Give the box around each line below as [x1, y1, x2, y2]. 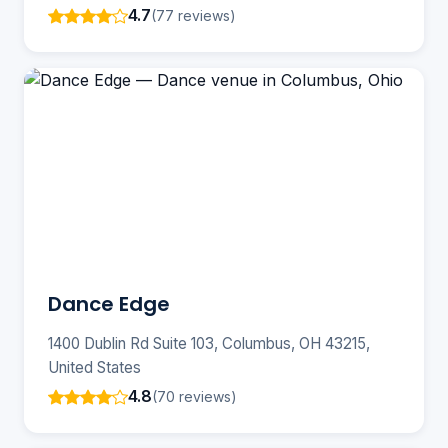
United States [48, 358, 141, 378]
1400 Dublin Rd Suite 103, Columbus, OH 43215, [48, 334, 370, 354]
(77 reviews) [151, 6, 236, 24]
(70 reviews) [152, 387, 237, 405]
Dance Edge [48, 290, 170, 319]
